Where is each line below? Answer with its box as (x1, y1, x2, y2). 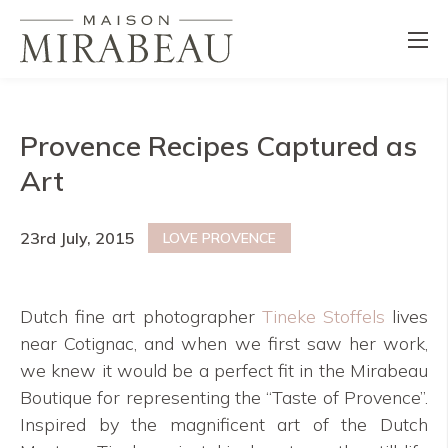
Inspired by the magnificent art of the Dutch (20, 413, 428, 436)
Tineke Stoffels (261, 305, 385, 328)
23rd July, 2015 (20, 228, 135, 248)
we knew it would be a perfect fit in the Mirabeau (20, 359, 428, 382)
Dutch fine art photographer (20, 305, 262, 328)
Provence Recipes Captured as (20, 128, 417, 163)
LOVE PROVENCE (163, 229, 276, 247)
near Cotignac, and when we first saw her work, (20, 332, 428, 355)
